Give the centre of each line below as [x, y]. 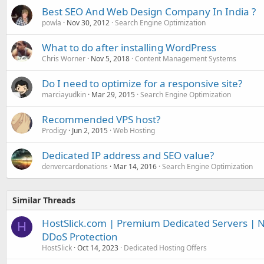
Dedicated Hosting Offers [165, 248]
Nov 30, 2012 [88, 23]
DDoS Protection [80, 237]
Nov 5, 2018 [110, 59]
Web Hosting [134, 131]
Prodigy [54, 131]
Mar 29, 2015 [113, 95]
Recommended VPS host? [101, 120]
